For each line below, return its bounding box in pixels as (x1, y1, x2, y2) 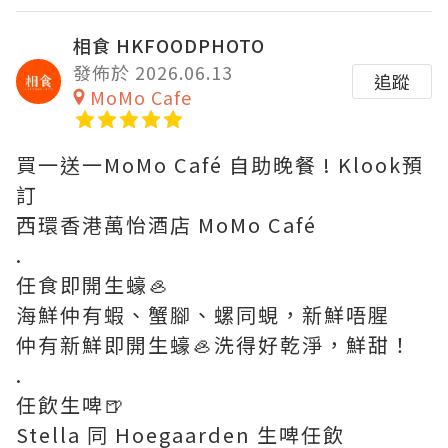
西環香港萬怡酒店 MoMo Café (16, 210, 317, 240)
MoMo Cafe (90, 84, 192, 111)
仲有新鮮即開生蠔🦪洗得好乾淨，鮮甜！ (16, 330, 412, 360)
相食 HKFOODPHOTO (73, 32, 265, 59)
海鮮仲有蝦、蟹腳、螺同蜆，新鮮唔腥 (16, 300, 390, 330)
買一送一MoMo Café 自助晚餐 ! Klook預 (16, 150, 424, 180)
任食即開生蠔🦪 (16, 270, 170, 300)
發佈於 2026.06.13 (73, 59, 233, 86)
